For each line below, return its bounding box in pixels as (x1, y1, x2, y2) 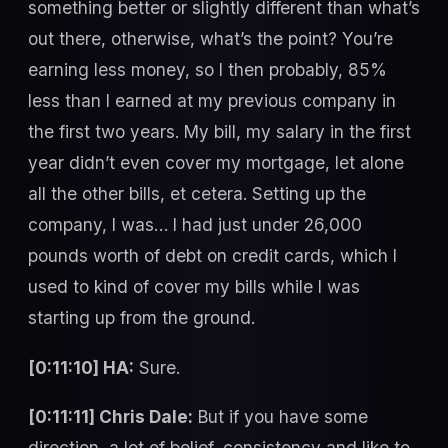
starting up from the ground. (28, 307, 255, 329)
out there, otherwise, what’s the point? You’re (28, 28, 393, 50)
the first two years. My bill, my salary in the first (28, 121, 411, 143)
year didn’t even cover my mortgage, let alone (28, 152, 404, 174)
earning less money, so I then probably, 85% (28, 59, 387, 81)
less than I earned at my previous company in (28, 90, 396, 112)
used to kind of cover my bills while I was (28, 276, 360, 298)
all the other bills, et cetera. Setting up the (28, 183, 366, 205)
